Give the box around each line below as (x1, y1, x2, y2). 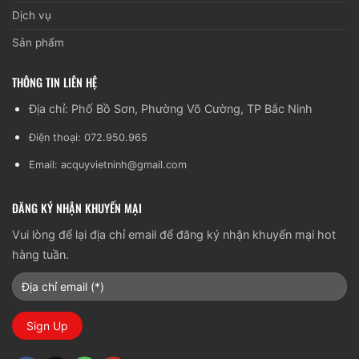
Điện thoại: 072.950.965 (28, 131, 147, 143)
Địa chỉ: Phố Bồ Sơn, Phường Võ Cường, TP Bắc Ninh (28, 102, 313, 116)
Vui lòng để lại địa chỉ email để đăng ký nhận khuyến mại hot (12, 227, 336, 241)
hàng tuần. (12, 247, 69, 261)
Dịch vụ (12, 9, 51, 22)
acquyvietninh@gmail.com (60, 159, 187, 171)
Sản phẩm (12, 36, 64, 50)
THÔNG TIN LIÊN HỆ (12, 74, 97, 91)
